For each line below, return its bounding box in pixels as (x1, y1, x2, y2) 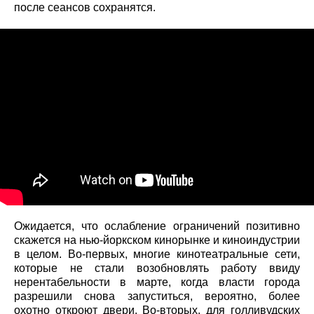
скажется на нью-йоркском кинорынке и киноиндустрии (14, 234, 300, 247)
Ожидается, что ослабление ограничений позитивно (14, 220, 300, 233)
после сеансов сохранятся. (14, 1, 156, 14)
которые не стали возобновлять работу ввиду (14, 262, 300, 275)
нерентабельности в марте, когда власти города (14, 276, 300, 289)
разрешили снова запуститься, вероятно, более (14, 290, 300, 303)
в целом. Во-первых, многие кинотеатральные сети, (14, 248, 300, 261)
